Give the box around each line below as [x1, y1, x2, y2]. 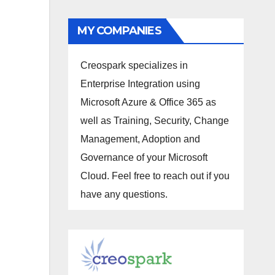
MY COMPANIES [77, 24, 161, 38]
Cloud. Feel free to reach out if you [80, 171, 230, 182]
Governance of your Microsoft [80, 152, 207, 163]
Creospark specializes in [80, 60, 188, 71]
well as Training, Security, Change [80, 115, 229, 126]
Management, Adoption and [80, 134, 200, 145]
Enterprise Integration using [80, 79, 200, 90]
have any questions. [80, 189, 168, 200]
